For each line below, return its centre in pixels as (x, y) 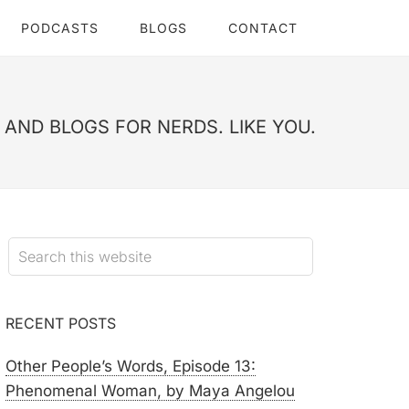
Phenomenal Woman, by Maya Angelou (150, 391)
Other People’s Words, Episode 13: (131, 366)
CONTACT (263, 28)
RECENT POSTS (61, 323)
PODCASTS (60, 28)
